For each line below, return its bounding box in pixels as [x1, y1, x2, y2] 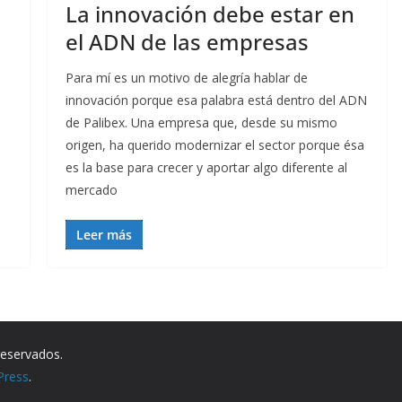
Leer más [75, 226, 132, 244]
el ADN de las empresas [65, 27, 309, 57]
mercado [65, 181, 118, 199]
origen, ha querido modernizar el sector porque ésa [65, 136, 364, 154]
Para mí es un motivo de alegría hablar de [65, 69, 308, 87]
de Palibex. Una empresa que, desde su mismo [65, 114, 337, 132]
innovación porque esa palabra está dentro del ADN [65, 92, 367, 109]
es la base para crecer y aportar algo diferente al [65, 159, 347, 177]
